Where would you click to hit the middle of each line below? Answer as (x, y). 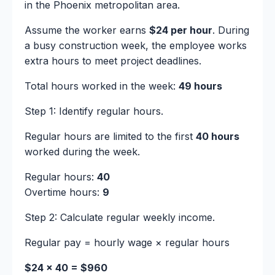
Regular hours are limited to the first (110, 137)
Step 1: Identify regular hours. (94, 111)
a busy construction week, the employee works (136, 46)
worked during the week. (82, 152)
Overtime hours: (64, 192)
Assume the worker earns (87, 30)
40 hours (218, 137)
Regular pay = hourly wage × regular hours (127, 243)
